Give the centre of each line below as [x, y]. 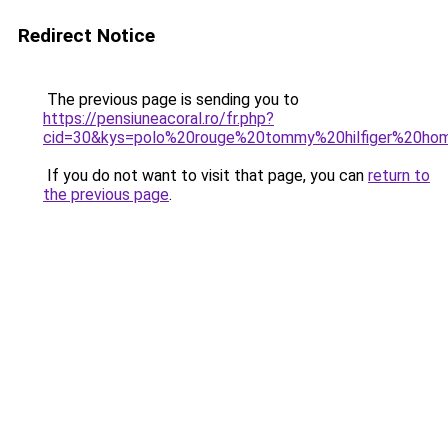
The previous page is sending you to [171, 99]
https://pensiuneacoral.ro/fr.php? [158, 118]
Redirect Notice [86, 35]
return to [399, 175]
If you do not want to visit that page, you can [205, 175]
